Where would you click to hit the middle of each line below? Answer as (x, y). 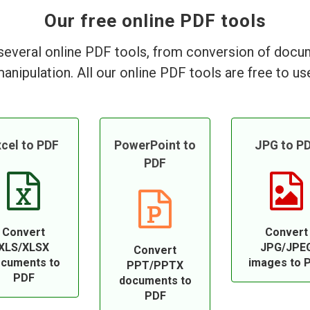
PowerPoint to (155, 145)
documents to (155, 281)
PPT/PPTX (155, 265)
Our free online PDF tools (155, 21)
